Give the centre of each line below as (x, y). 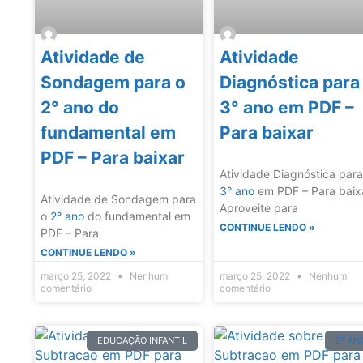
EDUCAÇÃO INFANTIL (143, 341)
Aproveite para (259, 208)
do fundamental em (137, 216)
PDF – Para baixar (113, 158)
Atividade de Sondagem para (118, 199)
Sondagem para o (113, 83)
